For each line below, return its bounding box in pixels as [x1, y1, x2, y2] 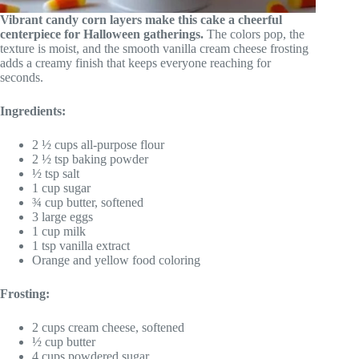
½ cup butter [32, 334, 95, 349]
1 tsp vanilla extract [32, 238, 130, 252]
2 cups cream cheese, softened [32, 320, 184, 334]
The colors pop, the [204, 26, 305, 41]
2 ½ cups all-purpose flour [32, 137, 164, 151]
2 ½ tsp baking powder [32, 151, 148, 166]
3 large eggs [32, 209, 93, 224]
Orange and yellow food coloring [32, 252, 200, 267]
